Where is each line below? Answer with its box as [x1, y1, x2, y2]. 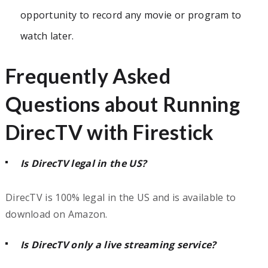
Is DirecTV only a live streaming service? [20, 237, 219, 251]
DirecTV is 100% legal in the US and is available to [5, 190, 236, 204]
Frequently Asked [5, 63, 170, 88]
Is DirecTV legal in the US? [20, 156, 150, 170]
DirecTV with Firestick [5, 119, 214, 144]
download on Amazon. [5, 207, 108, 221]
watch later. [20, 29, 74, 42]
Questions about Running [5, 91, 240, 116]
